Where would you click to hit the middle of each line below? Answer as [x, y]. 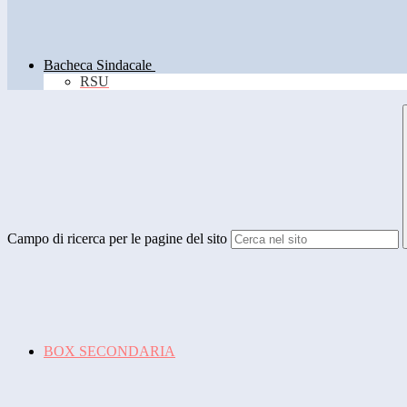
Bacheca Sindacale [98, 65]
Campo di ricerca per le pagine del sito [117, 239]
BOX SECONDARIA [109, 352]
